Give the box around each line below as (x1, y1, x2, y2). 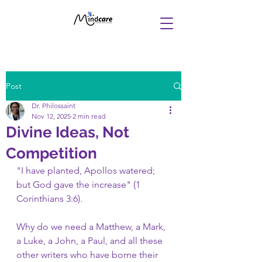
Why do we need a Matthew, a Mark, (16, 221, 168, 232)
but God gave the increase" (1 (16, 179, 143, 190)
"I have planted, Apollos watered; (16, 165, 157, 176)
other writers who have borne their (16, 249, 160, 260)
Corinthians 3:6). (16, 193, 82, 204)
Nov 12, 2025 (32, 112, 71, 120)
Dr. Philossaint (32, 101, 75, 110)
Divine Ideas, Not (6, 123, 129, 141)
